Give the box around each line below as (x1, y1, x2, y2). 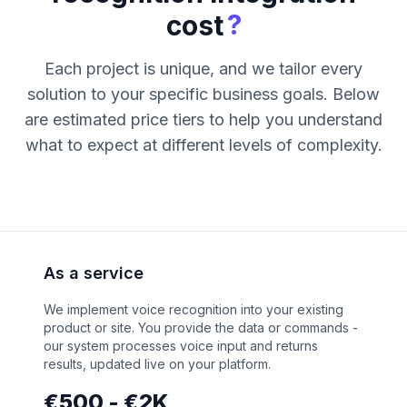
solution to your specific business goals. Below (27, 84, 380, 104)
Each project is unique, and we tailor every (45, 59, 362, 79)
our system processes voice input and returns (44, 338, 318, 354)
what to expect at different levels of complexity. (25, 135, 382, 155)
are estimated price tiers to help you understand (25, 110, 382, 130)
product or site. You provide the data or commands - (44, 320, 358, 336)
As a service (44, 263, 144, 283)
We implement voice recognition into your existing (44, 302, 343, 318)
